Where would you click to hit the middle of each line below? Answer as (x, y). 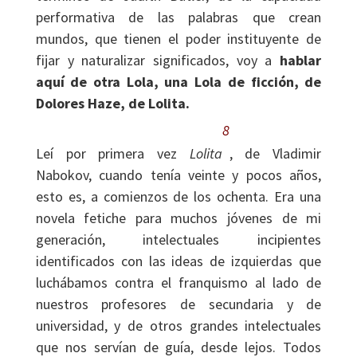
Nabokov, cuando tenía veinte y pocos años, (178, 175)
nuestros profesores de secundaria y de (178, 304)
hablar (301, 60)
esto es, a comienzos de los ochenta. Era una (178, 196)
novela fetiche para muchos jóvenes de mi (178, 218)
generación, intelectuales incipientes (178, 239)
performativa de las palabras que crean (178, 17)
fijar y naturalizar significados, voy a (158, 60)
